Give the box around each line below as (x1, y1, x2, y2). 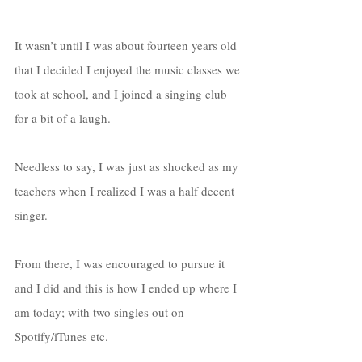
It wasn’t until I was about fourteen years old (15, 37, 240, 54)
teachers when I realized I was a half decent (15, 183, 238, 200)
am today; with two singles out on (15, 304, 187, 321)
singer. (15, 207, 51, 224)
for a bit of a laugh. (15, 110, 114, 127)
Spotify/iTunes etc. (15, 328, 112, 345)
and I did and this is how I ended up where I (15, 280, 240, 297)
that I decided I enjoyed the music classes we (15, 61, 243, 78)
